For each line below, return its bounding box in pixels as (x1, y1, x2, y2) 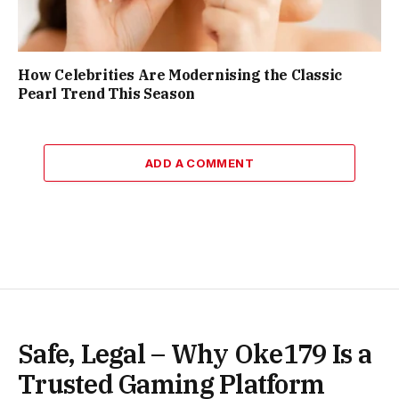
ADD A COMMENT (144, 155, 255, 170)
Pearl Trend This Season (18, 84, 195, 102)
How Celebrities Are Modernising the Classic (18, 65, 342, 84)
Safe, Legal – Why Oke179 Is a (18, 336, 371, 370)
